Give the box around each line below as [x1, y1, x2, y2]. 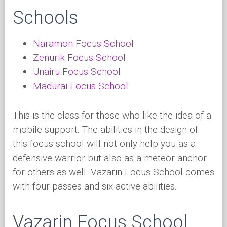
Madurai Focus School [33, 80, 128, 92]
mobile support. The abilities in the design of [13, 124, 198, 135]
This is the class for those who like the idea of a [13, 109, 211, 121]
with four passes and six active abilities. [13, 180, 177, 192]
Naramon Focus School [33, 37, 134, 49]
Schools [13, 7, 78, 28]
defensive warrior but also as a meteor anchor [13, 152, 207, 164]
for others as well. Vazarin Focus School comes [13, 166, 214, 178]
